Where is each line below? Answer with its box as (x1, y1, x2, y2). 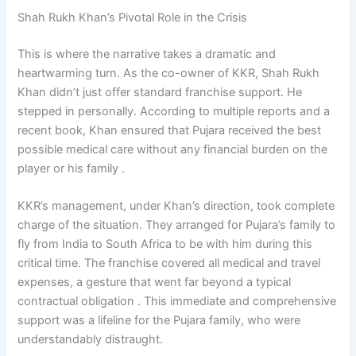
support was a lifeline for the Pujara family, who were (17, 313, 301, 328)
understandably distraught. (17, 332, 164, 347)
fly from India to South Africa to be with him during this (17, 237, 313, 252)
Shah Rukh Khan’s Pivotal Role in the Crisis (17, 10, 248, 25)
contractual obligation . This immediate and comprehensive (17, 294, 337, 309)
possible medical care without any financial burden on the (17, 141, 328, 157)
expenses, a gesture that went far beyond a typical (17, 275, 292, 290)
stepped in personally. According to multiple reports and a (17, 103, 331, 118)
